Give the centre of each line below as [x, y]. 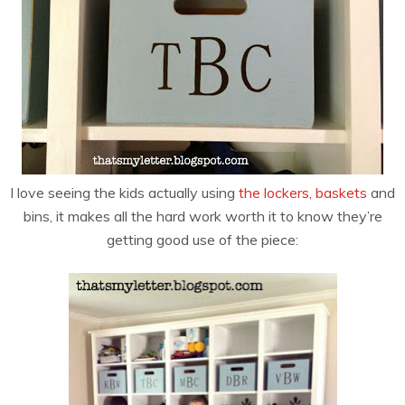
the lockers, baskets [303, 193]
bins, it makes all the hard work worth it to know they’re [202, 217]
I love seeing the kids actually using [124, 193]
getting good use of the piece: [202, 240]
